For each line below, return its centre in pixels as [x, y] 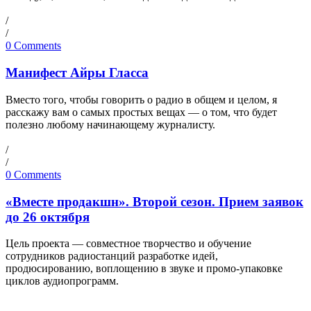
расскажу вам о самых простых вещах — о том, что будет [141, 112]
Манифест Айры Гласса [77, 73]
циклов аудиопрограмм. [62, 281]
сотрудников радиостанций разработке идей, [112, 256]
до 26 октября [48, 217]
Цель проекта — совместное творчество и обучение [128, 244]
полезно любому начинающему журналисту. [110, 124]
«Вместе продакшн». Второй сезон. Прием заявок [154, 201]
